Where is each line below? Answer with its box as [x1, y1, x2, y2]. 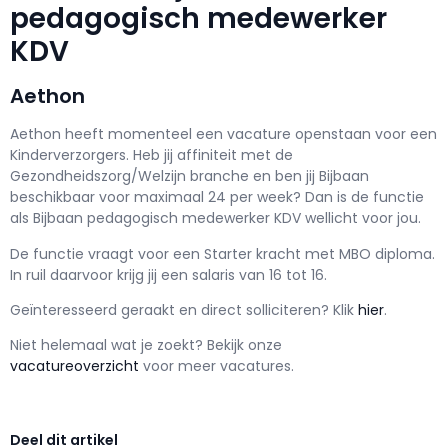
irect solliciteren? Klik [210, 300, 358, 321]
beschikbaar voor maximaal [10, 187, 208, 208]
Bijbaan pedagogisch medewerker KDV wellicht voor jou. [33, 208, 421, 229]
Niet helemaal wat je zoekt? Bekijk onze [10, 335, 282, 356]
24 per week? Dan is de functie [208, 187, 424, 208]
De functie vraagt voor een [10, 243, 204, 264]
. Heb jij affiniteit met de [126, 145, 293, 166]
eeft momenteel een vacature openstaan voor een [74, 124, 437, 145]
